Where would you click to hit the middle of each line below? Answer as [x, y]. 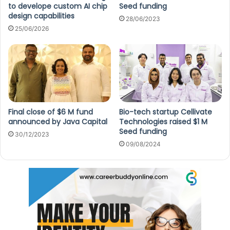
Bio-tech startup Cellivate [166, 112]
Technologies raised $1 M [163, 121]
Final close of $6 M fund [51, 112]
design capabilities [41, 16]
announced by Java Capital [58, 121]
